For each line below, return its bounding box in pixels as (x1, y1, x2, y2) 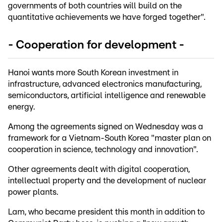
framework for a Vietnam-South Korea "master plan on (8, 134, 211, 143)
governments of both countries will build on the (8, 1, 182, 10)
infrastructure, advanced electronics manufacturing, (8, 80, 202, 89)
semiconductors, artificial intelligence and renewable (8, 91, 206, 100)
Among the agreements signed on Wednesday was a (8, 122, 203, 131)
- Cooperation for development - (8, 39, 184, 52)
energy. (8, 103, 35, 111)
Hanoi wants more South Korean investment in (8, 68, 178, 77)
